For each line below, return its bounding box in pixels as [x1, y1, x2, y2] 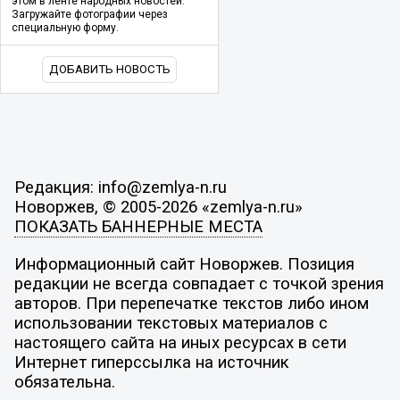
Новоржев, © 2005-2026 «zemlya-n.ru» [13, 197, 303, 218]
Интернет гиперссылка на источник [13, 352, 289, 372]
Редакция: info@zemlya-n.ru [13, 178, 227, 198]
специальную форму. [12, 21, 119, 35]
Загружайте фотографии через [12, 8, 168, 21]
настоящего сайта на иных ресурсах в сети [13, 332, 346, 353]
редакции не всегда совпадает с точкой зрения [13, 273, 384, 294]
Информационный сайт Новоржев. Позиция [13, 254, 354, 274]
